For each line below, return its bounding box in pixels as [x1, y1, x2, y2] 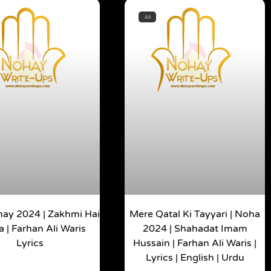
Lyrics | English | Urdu [145, 252, 244, 264]
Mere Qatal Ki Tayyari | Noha [129, 208, 260, 221]
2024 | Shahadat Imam [142, 223, 247, 235]
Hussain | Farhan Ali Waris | [133, 237, 256, 250]
